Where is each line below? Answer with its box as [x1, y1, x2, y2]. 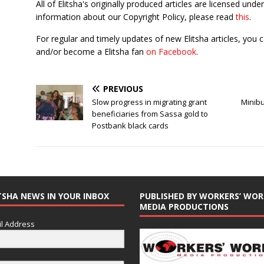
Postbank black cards [91, 120, 169, 131]
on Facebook [146, 46, 196, 57]
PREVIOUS [103, 83, 143, 94]
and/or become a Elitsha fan [35, 46, 146, 57]
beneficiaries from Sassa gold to [91, 108, 208, 119]
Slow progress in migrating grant [91, 97, 207, 107]
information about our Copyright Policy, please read [35, 11, 236, 22]
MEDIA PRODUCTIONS [139, 201, 229, 212]
